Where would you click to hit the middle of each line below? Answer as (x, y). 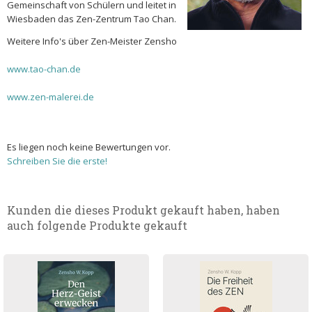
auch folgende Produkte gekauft (97, 225)
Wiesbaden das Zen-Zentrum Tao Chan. (92, 19)
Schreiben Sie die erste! (57, 161)
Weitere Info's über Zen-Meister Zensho (93, 41)
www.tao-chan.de (45, 69)
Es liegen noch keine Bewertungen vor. (89, 147)
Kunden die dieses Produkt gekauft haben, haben (143, 210)
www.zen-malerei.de (50, 97)
